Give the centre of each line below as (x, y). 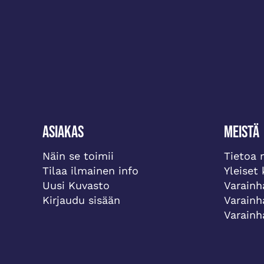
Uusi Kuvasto (76, 186)
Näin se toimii (78, 156)
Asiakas (63, 133)
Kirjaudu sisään (81, 200)
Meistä (242, 133)
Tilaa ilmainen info (90, 171)
